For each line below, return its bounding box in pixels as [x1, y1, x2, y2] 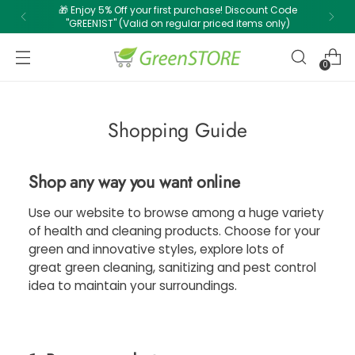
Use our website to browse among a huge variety [29, 204, 324, 221]
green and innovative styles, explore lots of [29, 241, 284, 258]
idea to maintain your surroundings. [29, 277, 237, 294]
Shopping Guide [108, 116, 247, 144]
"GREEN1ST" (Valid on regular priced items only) [65, 17, 290, 30]
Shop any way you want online [29, 170, 240, 194]
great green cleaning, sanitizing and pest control [29, 259, 316, 276]
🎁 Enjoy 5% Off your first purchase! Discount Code [58, 3, 297, 17]
